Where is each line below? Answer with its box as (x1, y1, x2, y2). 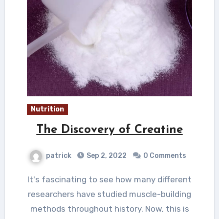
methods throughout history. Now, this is (30, 203, 189, 214)
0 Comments (143, 151, 186, 160)
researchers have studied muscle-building (28, 189, 191, 199)
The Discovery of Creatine (36, 124, 183, 136)
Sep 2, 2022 (85, 151, 127, 160)
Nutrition (30, 105, 64, 113)
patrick (45, 151, 71, 160)
